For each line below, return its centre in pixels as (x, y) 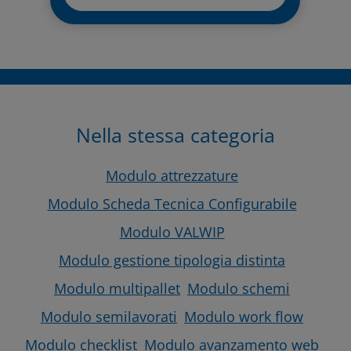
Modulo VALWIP (172, 232)
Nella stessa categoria (175, 134)
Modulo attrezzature (172, 176)
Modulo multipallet (117, 289)
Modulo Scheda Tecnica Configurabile (172, 204)
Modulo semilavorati (109, 317)
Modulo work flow (244, 317)
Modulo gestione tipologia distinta (172, 261)
